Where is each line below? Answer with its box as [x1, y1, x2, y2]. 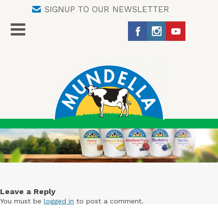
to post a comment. [74, 197, 144, 205]
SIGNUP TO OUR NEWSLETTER [44, 4, 169, 14]
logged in [44, 197, 74, 205]
